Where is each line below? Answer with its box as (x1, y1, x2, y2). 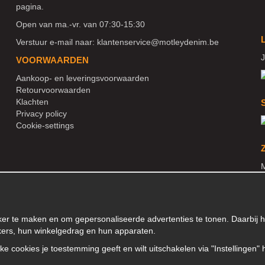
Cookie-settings (16, 120, 75, 130)
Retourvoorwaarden (16, 85, 91, 95)
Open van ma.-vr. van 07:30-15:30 (16, 19, 146, 29)
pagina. (16, 1, 44, 11)
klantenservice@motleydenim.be (97, 37, 219, 47)
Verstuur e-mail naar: (16, 37, 98, 47)
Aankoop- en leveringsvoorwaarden (16, 73, 150, 83)
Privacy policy (16, 108, 67, 118)
